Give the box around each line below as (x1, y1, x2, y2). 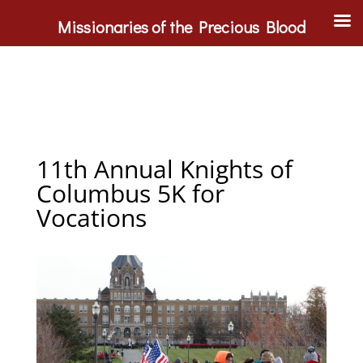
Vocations (36, 201, 147, 234)
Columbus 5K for (36, 177, 224, 210)
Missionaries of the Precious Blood (58, 16, 305, 37)
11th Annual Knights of (36, 152, 293, 186)
